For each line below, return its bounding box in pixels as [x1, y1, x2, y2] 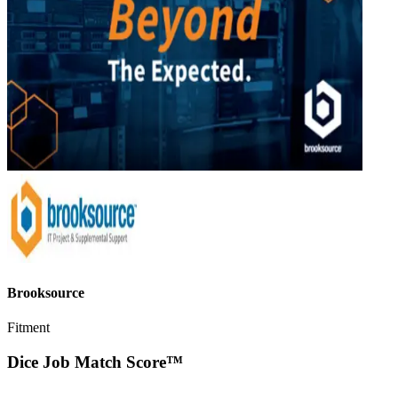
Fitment [7, 320, 50, 336]
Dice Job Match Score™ [7, 353, 183, 372]
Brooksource [7, 285, 84, 301]
